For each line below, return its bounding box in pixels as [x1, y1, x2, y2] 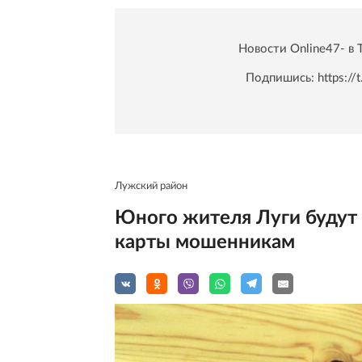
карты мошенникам [115, 233, 295, 253]
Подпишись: [246, 72, 318, 85]
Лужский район [115, 181, 187, 192]
